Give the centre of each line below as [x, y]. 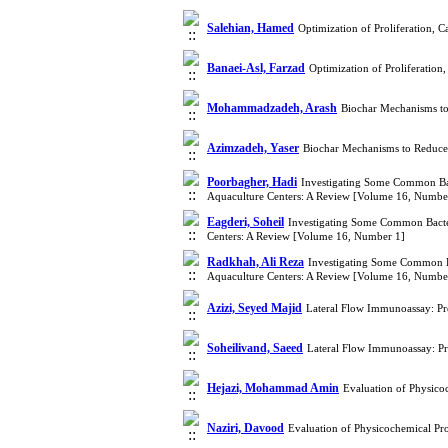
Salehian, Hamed [250, 28]
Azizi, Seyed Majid [254, 308]
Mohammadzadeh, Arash [272, 108]
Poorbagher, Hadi [252, 182]
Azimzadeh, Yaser [253, 148]
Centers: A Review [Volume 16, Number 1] [306, 236]
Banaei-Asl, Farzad [256, 68]
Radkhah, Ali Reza [255, 262]
